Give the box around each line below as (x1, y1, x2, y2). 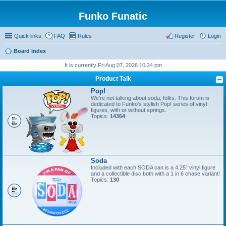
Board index (14, 48, 46, 54)
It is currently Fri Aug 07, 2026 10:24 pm (64, 62, 162, 68)
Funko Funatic (79, 11, 147, 22)
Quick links (14, 33, 41, 39)
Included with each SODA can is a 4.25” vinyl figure (91, 164, 215, 171)
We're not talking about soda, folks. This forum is (91, 95, 209, 101)
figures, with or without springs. (91, 107, 166, 113)
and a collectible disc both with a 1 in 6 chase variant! (91, 171, 220, 177)
